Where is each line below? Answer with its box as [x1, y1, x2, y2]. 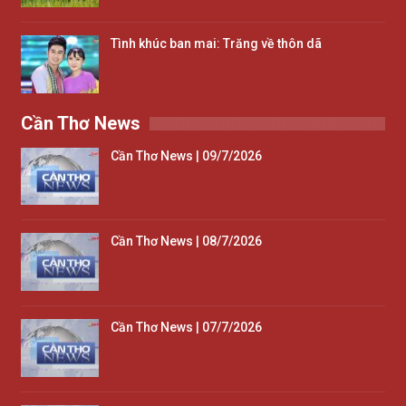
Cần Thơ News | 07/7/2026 [111, 319, 262, 334]
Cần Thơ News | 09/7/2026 [111, 148, 262, 163]
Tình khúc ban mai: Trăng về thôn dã [111, 36, 322, 52]
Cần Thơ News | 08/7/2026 [111, 234, 262, 249]
